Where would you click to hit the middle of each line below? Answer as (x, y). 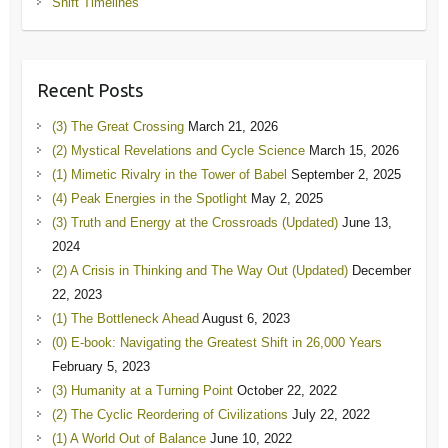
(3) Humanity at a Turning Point (142, 391)
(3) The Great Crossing (117, 127)
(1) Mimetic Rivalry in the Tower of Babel (169, 175)
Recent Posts (89, 90)
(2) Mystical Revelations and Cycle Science (178, 151)
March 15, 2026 (353, 151)
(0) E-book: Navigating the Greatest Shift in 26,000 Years (216, 343)
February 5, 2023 (100, 367)
